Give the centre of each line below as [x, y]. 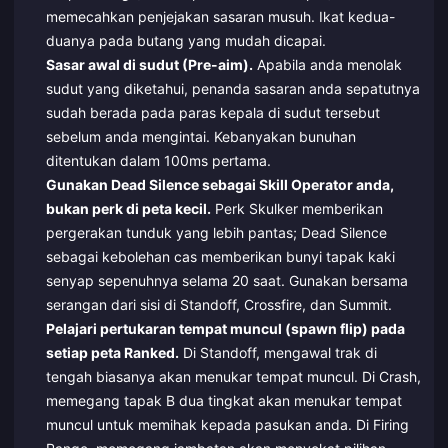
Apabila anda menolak [327, 64]
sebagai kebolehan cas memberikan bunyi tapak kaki [220, 256]
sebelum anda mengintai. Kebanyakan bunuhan [200, 136]
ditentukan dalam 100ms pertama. [158, 160]
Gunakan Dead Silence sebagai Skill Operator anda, [219, 184]
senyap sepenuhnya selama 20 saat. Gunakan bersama [226, 280]
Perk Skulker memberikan [296, 208]
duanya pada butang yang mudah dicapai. [185, 40]
